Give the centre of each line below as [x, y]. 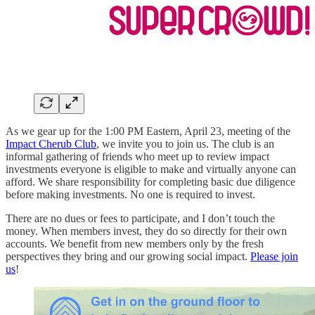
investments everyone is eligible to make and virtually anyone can [151, 169]
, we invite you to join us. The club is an [185, 143]
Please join [274, 256]
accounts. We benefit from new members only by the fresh [135, 243]
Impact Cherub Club [51, 143]
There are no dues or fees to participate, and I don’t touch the [140, 218]
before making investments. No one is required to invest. [130, 194]
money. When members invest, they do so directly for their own [146, 231]
